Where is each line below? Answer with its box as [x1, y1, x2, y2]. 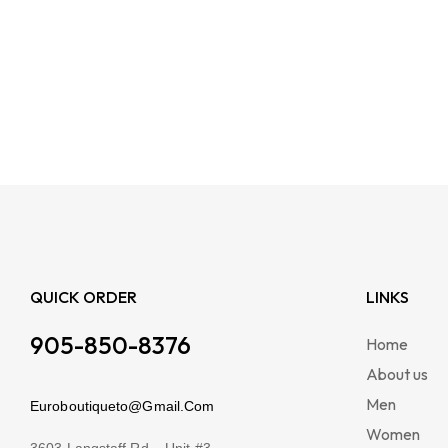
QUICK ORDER [30, 287, 137, 308]
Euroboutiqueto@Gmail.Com [30, 398, 215, 414]
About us [366, 364, 428, 385]
